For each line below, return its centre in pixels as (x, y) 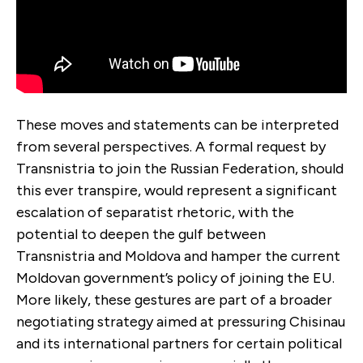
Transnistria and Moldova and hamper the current (178, 256)
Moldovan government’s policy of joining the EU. (175, 278)
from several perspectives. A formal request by (171, 147)
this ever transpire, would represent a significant (177, 191)
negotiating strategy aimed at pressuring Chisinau (181, 322)
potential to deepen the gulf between (141, 235)
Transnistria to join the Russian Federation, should (180, 169)
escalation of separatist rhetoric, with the (155, 213)
